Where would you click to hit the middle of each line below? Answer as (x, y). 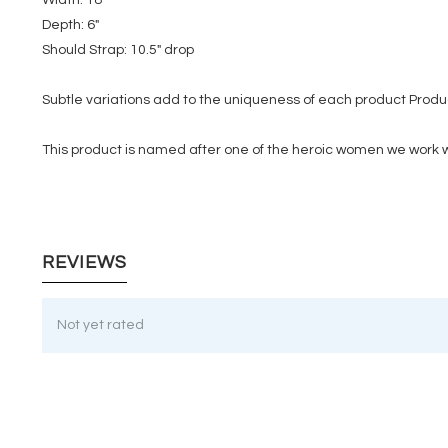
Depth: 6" (70, 24)
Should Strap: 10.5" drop (118, 49)
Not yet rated (100, 324)
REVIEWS (84, 262)
